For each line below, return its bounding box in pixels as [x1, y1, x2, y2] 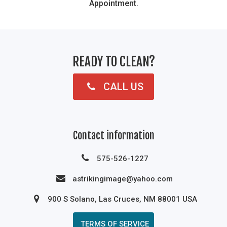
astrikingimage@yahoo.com [72, 174, 173, 183]
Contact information [72, 129, 155, 142]
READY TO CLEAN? [72, 53, 155, 69]
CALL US [103, 80, 143, 93]
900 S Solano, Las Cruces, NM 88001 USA [48, 194, 198, 204]
